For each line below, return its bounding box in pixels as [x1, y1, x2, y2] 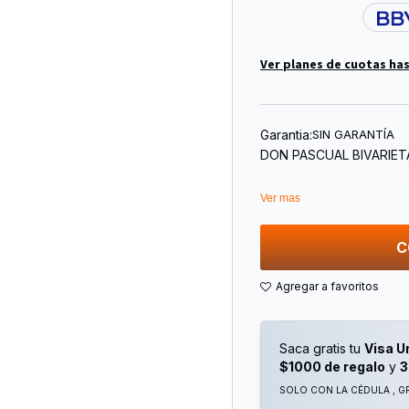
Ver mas [260, 192, 300, 205]
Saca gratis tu [279, 341, 364, 357]
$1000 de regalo [279, 359, 385, 375]
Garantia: [260, 126, 312, 142]
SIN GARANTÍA [312, 127, 394, 142]
